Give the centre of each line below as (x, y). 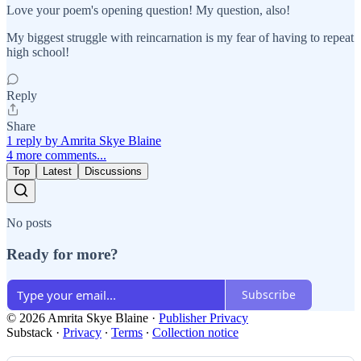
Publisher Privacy (203, 317)
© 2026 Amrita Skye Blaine (77, 317)
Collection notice (195, 332)
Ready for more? (62, 254)
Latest (57, 172)
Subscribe (269, 295)
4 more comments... (56, 156)
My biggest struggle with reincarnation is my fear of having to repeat (180, 38)
